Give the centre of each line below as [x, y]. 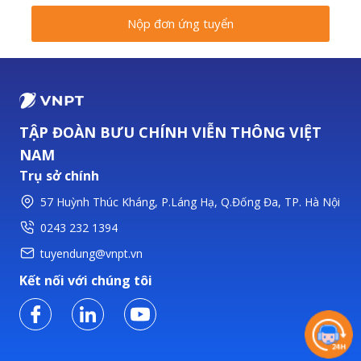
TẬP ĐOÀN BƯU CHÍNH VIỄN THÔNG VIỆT [170, 132]
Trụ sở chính [59, 175]
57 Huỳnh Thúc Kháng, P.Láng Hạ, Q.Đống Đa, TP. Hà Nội [190, 201]
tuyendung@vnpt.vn [92, 253]
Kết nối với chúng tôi [86, 280]
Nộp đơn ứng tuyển [180, 23]
